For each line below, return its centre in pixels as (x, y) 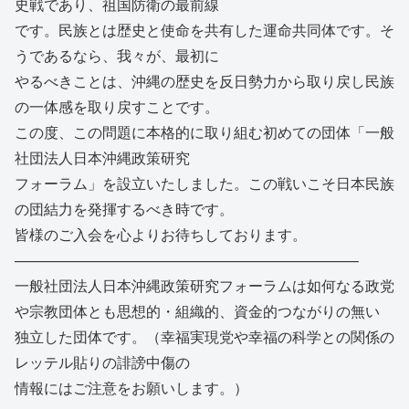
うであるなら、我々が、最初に (117, 55)
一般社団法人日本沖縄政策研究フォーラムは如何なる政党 (204, 285)
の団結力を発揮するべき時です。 (124, 208)
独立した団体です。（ (88, 336)
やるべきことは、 (73, 80)
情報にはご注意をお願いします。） (131, 387)
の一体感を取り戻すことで (102, 106)
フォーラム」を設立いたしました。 (131, 183)
